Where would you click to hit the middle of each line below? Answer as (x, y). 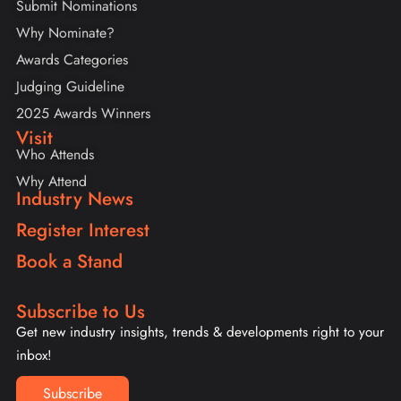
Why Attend (51, 182)
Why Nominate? (65, 33)
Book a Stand (69, 262)
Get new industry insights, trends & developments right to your (200, 333)
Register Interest (83, 230)
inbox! (34, 356)
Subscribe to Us (81, 312)
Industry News (75, 199)
